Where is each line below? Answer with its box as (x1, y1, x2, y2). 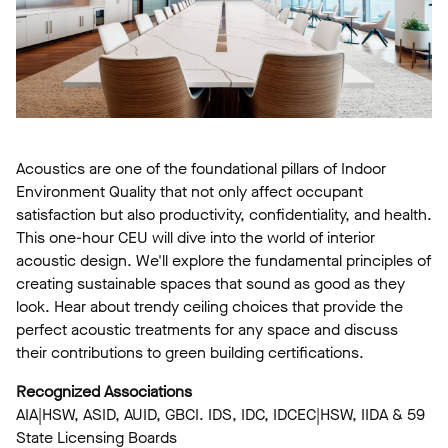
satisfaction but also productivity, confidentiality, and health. (16, 203, 432, 225)
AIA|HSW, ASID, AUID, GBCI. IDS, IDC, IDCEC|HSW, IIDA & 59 (16, 403, 425, 425)
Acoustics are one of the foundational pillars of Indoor (16, 157, 386, 179)
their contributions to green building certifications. (16, 341, 364, 363)
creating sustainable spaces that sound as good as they (16, 272, 405, 294)
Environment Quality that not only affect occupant (16, 180, 363, 202)
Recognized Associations (16, 380, 192, 402)
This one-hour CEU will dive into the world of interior (16, 226, 375, 248)
